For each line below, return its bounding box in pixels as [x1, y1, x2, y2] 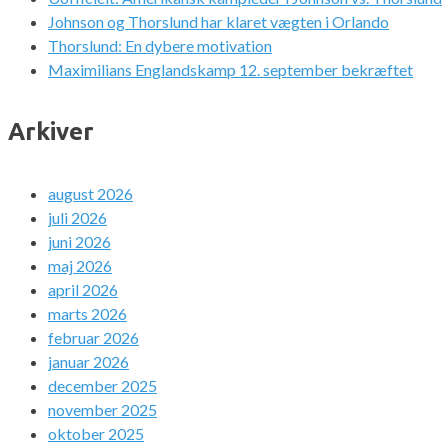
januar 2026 [48, 352, 129, 372]
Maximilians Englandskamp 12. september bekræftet [48, 60, 413, 80]
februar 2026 [48, 328, 139, 348]
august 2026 [48, 184, 133, 204]
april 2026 [48, 280, 118, 300]
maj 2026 [48, 256, 112, 276]
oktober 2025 [48, 424, 144, 444]
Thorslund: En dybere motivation [48, 36, 272, 56]
